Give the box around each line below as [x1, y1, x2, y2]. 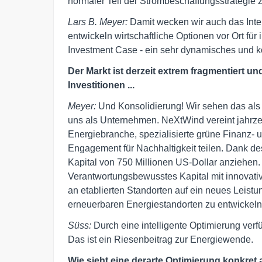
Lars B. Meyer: [68, 16, 130, 27]
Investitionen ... [68, 80, 135, 90]
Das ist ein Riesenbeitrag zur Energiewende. [68, 234, 253, 244]
